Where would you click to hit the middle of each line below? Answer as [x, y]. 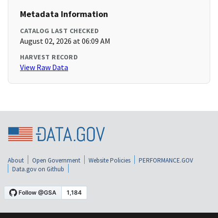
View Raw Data [44, 67]
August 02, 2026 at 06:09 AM [65, 41]
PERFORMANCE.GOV [166, 160]
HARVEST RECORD [49, 57]
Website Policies [109, 160]
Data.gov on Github [38, 169]
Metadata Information [64, 14]
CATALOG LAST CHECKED [59, 31]
